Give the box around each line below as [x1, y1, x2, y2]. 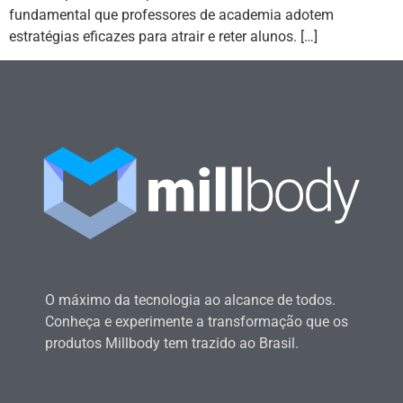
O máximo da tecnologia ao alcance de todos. [45, 291, 336, 309]
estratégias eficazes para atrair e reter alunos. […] [9, 28, 318, 46]
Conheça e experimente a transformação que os [45, 312, 348, 330]
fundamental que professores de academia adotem [9, 6, 334, 24]
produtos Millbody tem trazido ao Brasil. [45, 334, 299, 352]
